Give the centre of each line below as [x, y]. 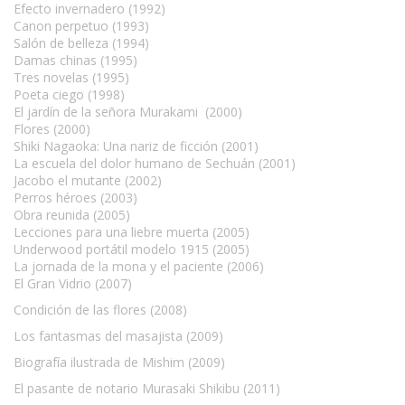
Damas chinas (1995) [75, 61]
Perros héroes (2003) [75, 198]
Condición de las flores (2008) [100, 310]
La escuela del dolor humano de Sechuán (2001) [155, 164]
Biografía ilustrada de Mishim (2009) [119, 363]
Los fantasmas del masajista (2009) [118, 336]
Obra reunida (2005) [72, 215]
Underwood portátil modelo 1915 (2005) [132, 250]
